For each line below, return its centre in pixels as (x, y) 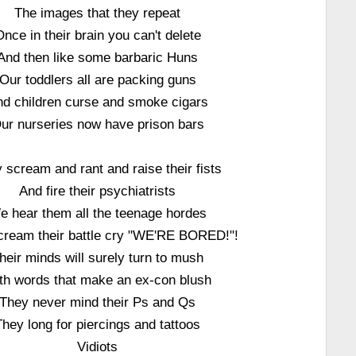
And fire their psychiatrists (98, 191)
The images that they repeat (98, 13)
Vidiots (98, 346)
